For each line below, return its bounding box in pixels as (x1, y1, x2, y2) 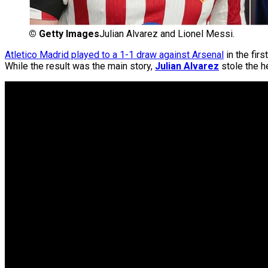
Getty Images (39, 28, 99, 40)
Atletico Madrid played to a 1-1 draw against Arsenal (5, 49, 224, 61)
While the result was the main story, (5, 60, 155, 72)
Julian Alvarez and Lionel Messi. (99, 28, 234, 40)
